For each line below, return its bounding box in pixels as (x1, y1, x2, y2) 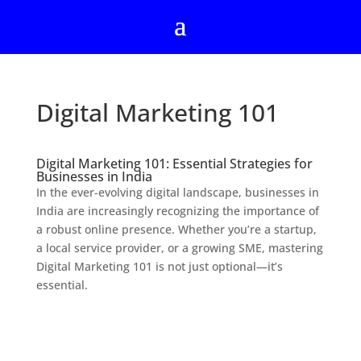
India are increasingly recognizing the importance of (35, 203, 319, 218)
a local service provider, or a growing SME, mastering (35, 240, 323, 255)
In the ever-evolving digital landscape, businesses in (35, 185, 319, 200)
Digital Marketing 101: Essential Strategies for (35, 155, 313, 172)
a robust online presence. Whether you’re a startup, (35, 222, 317, 237)
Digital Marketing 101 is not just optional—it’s (35, 259, 283, 274)
